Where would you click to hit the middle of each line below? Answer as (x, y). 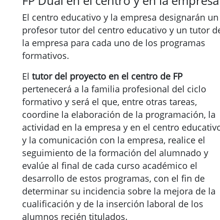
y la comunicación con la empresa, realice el (114, 140)
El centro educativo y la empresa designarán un (120, 17)
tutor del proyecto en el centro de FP (107, 76)
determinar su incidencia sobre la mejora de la (119, 191)
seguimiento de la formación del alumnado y (115, 153)
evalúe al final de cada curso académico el (110, 165)
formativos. (46, 55)
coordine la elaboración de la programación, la (119, 114)
